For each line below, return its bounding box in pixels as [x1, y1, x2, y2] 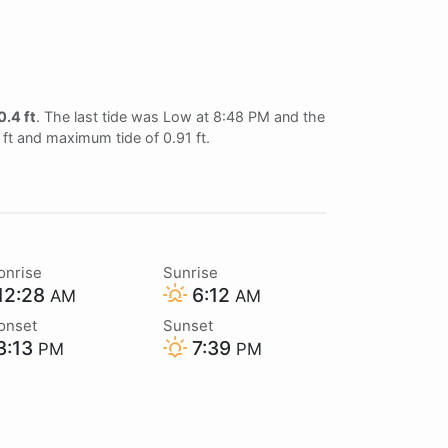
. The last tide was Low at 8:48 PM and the [36, 107, 325, 125]
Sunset [162, 315, 213, 335]
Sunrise [162, 262, 218, 282]
